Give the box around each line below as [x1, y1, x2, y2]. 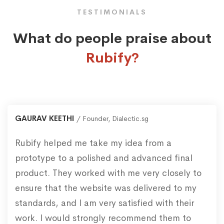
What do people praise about [12, 29, 211, 47]
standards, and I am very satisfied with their [15, 197, 194, 209]
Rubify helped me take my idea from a [15, 137, 171, 149]
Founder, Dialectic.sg [82, 114, 148, 123]
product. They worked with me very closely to [15, 167, 201, 179]
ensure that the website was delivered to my [15, 182, 196, 194]
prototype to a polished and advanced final [15, 152, 192, 164]
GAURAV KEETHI [15, 113, 74, 123]
